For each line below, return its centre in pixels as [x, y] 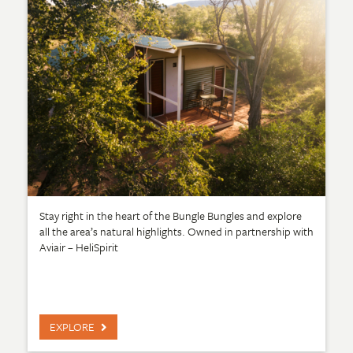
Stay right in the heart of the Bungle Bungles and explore [171, 215]
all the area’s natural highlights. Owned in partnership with [176, 231]
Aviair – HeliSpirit [79, 247]
